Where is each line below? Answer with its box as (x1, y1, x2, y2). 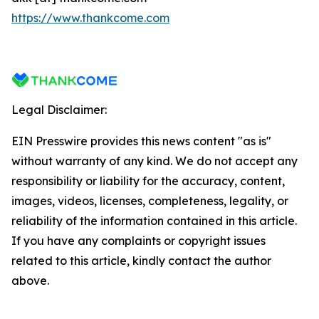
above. (11, 273, 49, 288)
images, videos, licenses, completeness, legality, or (11, 194, 288, 208)
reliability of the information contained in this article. (11, 214, 297, 228)
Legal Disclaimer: (11, 103, 107, 117)
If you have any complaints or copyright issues (11, 234, 266, 248)
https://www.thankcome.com (11, 11, 169, 25)
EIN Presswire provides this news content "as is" (11, 134, 271, 148)
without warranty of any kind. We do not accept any (11, 154, 298, 168)
